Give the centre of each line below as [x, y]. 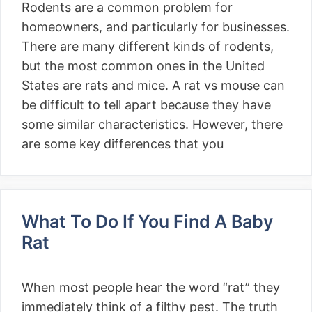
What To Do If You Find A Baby [147, 221]
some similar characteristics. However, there [152, 124]
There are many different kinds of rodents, [148, 46]
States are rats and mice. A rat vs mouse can [153, 85]
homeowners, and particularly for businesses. [156, 27]
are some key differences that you [123, 144]
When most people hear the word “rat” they [151, 287]
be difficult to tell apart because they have [146, 105]
